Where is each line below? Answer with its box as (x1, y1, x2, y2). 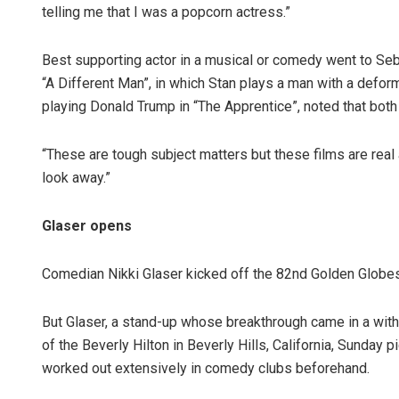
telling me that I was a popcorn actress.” (42, 4, 290, 21)
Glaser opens (42, 217, 132, 235)
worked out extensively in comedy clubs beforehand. (42, 360, 370, 378)
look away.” (42, 169, 110, 187)
